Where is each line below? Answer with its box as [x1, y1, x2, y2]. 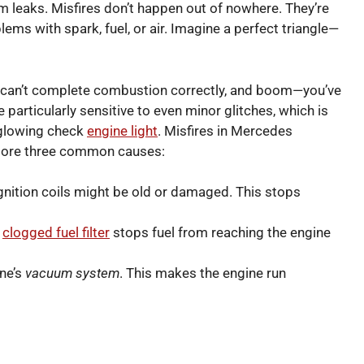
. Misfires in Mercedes [158, 122, 292, 139]
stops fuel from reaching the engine [110, 224, 331, 241]
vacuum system [25, 265, 119, 282]
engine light [87, 122, 158, 139]
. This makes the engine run [119, 265, 286, 282]
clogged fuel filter [2, 224, 110, 241]
